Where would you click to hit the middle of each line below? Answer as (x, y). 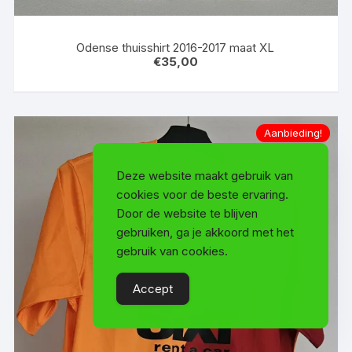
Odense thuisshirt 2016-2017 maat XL (176, 47)
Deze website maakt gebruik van (205, 176)
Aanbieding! (293, 132)
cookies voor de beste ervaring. (202, 194)
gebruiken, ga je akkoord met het (205, 232)
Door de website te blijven (187, 213)
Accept (153, 289)
